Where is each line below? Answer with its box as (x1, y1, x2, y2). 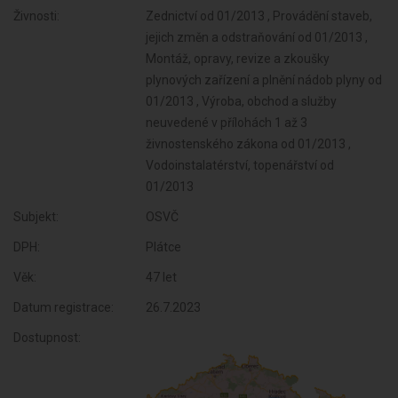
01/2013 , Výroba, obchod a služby (146, 94, 338, 108)
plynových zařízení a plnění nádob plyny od (146, 73, 383, 87)
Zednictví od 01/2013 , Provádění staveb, (146, 9, 373, 23)
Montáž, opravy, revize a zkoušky (146, 52, 330, 66)
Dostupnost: (13, 330, 81, 345)
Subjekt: (13, 210, 59, 224)
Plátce (146, 240, 182, 254)
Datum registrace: (13, 300, 114, 314)
